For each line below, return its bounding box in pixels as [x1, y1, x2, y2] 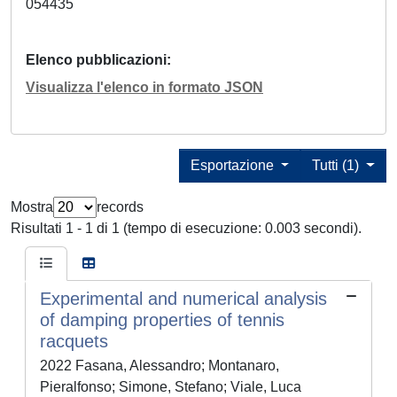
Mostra [11, 199, 53, 215]
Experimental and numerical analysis [40, 289, 327, 309]
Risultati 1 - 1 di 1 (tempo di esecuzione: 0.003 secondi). [11, 221, 362, 237]
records [97, 199, 144, 215]
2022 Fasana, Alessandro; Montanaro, [40, 358, 279, 374]
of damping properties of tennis [40, 310, 284, 331]
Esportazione [190, 158, 277, 174]
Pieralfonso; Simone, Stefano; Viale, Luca [40, 379, 301, 395]
